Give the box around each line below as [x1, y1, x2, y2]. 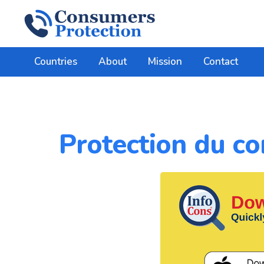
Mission [148, 55, 182, 68]
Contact [203, 55, 238, 68]
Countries [34, 55, 77, 68]
